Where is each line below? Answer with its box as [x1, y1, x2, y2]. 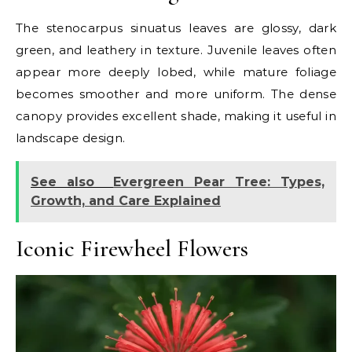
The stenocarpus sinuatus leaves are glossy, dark [16, 20, 336, 35]
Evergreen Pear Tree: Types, [113, 174, 324, 189]
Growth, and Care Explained [31, 192, 221, 208]
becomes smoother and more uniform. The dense [16, 86, 336, 101]
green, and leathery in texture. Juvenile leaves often [16, 42, 336, 57]
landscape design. [16, 130, 126, 145]
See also [31, 174, 94, 189]
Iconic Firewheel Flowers [16, 233, 248, 263]
